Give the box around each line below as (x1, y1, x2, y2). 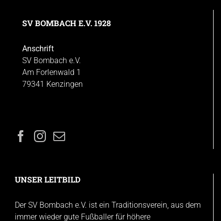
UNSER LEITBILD (15, 174, 80, 184)
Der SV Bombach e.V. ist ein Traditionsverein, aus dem (15, 200, 201, 210)
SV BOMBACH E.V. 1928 (22, 17, 111, 28)
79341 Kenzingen (22, 79, 83, 89)
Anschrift (22, 43, 54, 53)
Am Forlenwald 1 (22, 67, 81, 77)
